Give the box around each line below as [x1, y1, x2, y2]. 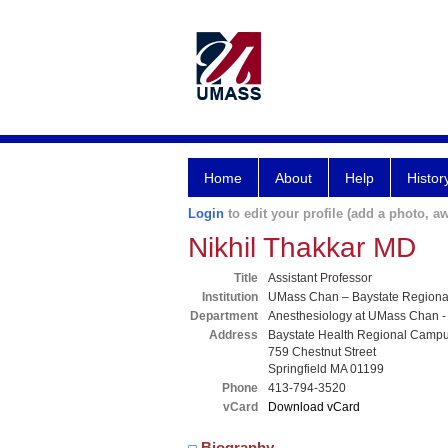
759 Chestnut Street [268, 345, 376, 359]
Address [209, 328, 258, 342]
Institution [202, 290, 258, 304]
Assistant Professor [268, 271, 372, 285]
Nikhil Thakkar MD [188, 232, 416, 263]
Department [190, 309, 258, 323]
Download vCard [268, 400, 360, 414]
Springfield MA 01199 [268, 362, 384, 376]
